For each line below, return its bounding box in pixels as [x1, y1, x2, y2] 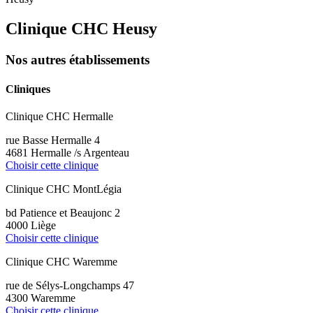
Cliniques [6, 82, 50, 95]
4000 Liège [6, 219, 56, 231]
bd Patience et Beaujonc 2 [6, 206, 120, 219]
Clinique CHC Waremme [6, 255, 117, 268]
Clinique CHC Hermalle [6, 110, 113, 122]
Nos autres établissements [6, 52, 150, 68]
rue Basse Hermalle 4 [6, 133, 100, 146]
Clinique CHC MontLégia [6, 182, 122, 195]
